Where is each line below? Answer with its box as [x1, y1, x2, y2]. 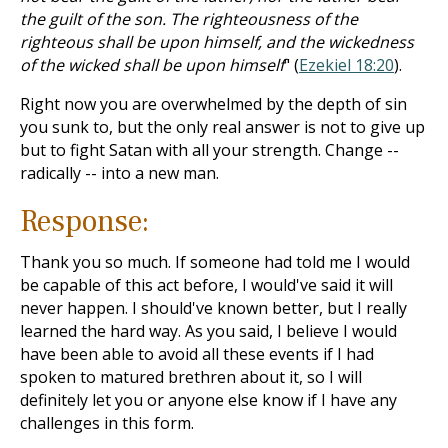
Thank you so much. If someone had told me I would [20, 251, 410, 273]
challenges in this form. [20, 412, 194, 434]
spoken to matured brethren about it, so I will [20, 366, 362, 388]
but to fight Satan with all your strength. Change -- [20, 139, 399, 161]
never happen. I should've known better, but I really [20, 297, 407, 319]
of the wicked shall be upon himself [20, 54, 284, 76]
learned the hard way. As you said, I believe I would [20, 320, 397, 342]
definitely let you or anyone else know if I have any [20, 389, 397, 411]
